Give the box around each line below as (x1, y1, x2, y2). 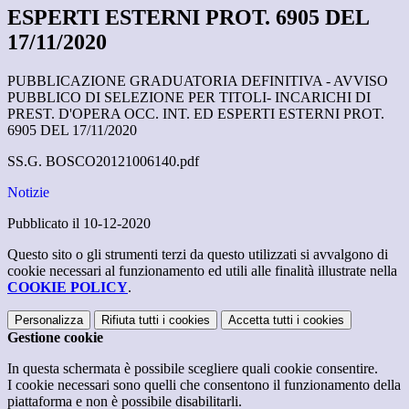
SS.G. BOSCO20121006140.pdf (7, 153, 199, 170)
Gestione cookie (7, 330, 103, 346)
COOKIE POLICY (7, 279, 128, 296)
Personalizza (15, 313, 83, 328)
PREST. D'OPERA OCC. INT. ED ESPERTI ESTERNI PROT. (7, 106, 384, 122)
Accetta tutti (228, 313, 293, 328)
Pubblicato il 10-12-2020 (7, 215, 151, 232)
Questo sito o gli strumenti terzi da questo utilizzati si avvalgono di (7, 246, 388, 263)
